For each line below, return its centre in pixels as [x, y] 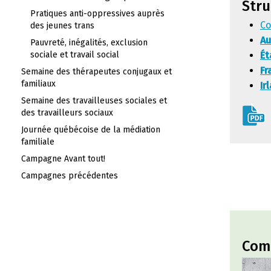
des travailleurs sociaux [67, 113]
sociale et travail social [75, 55]
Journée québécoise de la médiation [91, 130]
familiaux [38, 84]
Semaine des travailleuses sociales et [94, 101]
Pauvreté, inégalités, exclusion [89, 43]
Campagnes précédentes [70, 176]
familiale [38, 142]
